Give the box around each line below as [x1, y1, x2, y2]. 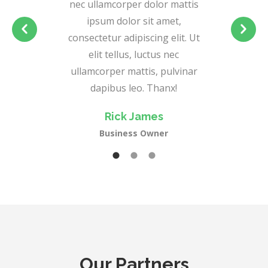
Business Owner [99, 127, 169, 139]
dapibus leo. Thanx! [90, 81, 178, 95]
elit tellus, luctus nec [89, 47, 179, 61]
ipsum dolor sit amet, [86, 14, 181, 28]
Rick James [104, 109, 163, 123]
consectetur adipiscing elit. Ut [68, 31, 200, 44]
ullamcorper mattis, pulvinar [70, 64, 197, 78]
